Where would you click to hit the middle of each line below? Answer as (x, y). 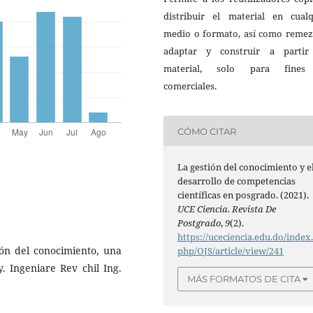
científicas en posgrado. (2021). (243, 195)
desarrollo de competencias (237, 181)
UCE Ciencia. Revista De (227, 209)
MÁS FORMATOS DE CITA (244, 279)
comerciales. (190, 86)
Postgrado (199, 223)
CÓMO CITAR (207, 131)
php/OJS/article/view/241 (231, 251)
